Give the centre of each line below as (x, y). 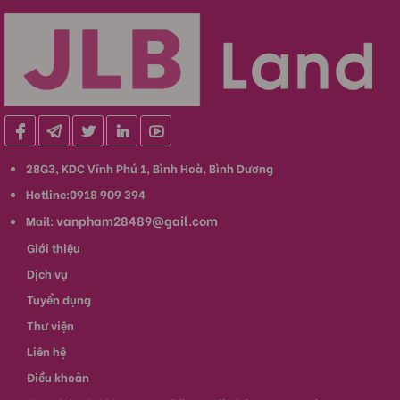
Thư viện (50, 324)
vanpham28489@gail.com (137, 220)
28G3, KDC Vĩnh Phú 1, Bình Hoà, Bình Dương (150, 167)
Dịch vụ (47, 272)
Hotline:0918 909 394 (86, 193)
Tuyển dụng (59, 298)
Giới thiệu (54, 246)
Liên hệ (46, 350)
